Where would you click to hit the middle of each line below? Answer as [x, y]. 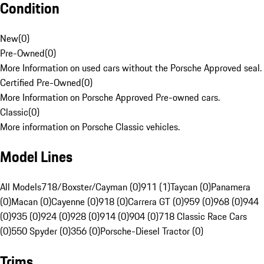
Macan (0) [31, 202]
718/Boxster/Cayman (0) [91, 187]
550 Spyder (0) [41, 231]
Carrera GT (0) [156, 202]
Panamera [231, 187]
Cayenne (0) [75, 202]
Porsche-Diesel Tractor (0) [152, 231]
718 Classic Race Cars [203, 217]
